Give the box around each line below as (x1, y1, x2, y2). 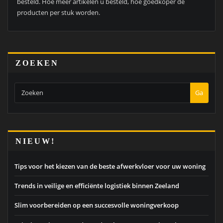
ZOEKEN (15, 58, 59, 67)
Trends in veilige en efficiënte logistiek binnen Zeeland (14, 181, 179, 191)
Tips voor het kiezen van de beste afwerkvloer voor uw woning (14, 161, 206, 171)
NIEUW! (15, 136, 55, 145)
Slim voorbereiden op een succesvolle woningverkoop (14, 201, 179, 210)
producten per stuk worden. (16, 8, 100, 17)
